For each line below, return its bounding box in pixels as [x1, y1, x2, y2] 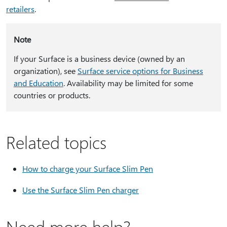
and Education [13, 78, 63, 88]
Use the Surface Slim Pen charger [22, 184, 139, 195]
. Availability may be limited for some [63, 78, 193, 88]
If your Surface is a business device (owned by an [13, 53, 185, 64]
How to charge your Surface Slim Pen [22, 163, 153, 174]
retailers [6, 4, 34, 14]
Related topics [6, 131, 106, 153]
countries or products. [13, 90, 90, 100]
